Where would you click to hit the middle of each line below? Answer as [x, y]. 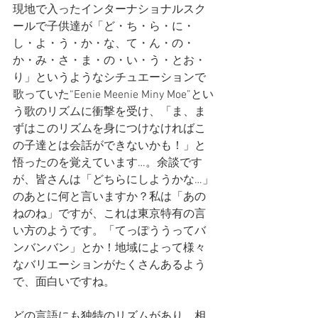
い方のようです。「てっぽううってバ [109, 231]
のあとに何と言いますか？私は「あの [109, 197]
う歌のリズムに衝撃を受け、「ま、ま [109, 112]
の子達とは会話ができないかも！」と [109, 146]
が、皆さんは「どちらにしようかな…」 [113, 180]
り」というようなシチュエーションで [109, 78]
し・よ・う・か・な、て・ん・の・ [104, 44]
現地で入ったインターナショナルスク [109, 10]
